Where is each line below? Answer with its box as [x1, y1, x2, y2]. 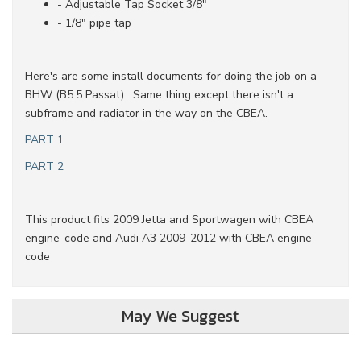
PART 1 [25, 132, 64, 147]
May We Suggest [122, 304, 239, 328]
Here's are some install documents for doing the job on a [25, 68, 317, 84]
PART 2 [25, 159, 64, 174]
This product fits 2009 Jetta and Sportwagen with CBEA [25, 212, 313, 227]
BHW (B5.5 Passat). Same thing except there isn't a [25, 87, 293, 102]
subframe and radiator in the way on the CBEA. [25, 106, 268, 121]
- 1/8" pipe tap [57, 15, 131, 31]
